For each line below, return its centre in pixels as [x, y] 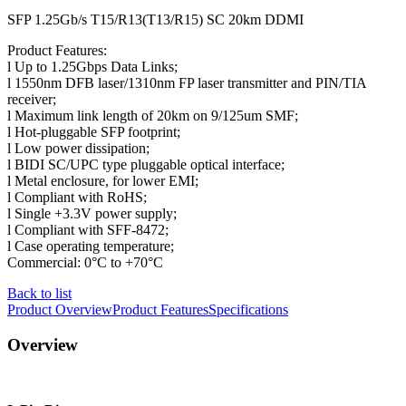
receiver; [32, 99]
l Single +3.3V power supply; [92, 213]
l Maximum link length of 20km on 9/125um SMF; [153, 115]
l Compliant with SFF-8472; [88, 229]
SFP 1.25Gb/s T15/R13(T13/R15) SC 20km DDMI [155, 19]
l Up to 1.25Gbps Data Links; [92, 66]
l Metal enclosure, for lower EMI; [103, 180]
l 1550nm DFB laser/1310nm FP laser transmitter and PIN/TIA [187, 82]
